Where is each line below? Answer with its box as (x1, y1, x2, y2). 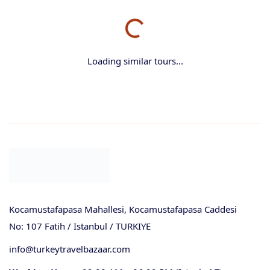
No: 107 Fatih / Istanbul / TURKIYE (9, 220, 151, 232)
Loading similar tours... (87, 55, 183, 67)
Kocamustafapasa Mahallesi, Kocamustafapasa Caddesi (9, 203, 237, 215)
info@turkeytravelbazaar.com (9, 243, 130, 255)
